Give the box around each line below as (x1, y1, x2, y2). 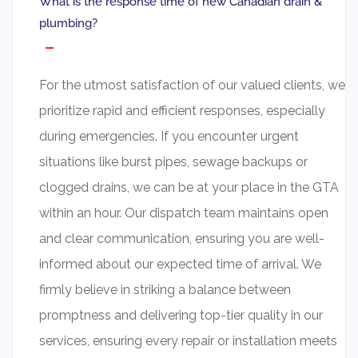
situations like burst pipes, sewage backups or (39, 154, 308, 170)
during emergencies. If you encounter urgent (39, 129, 299, 145)
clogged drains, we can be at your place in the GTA (39, 180, 339, 196)
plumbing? (39, 16, 97, 31)
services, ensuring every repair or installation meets (39, 333, 337, 349)
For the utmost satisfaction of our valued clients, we (39, 78, 345, 93)
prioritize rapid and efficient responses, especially (39, 103, 325, 119)
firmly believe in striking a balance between (39, 282, 291, 298)
